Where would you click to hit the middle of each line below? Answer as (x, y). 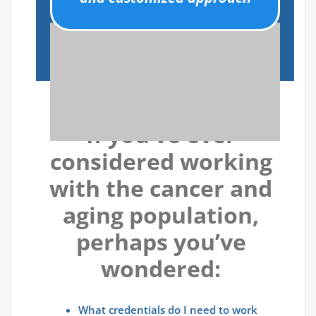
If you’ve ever (161, 135)
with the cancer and (161, 188)
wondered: (161, 269)
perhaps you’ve (161, 242)
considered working (161, 162)
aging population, (161, 215)
